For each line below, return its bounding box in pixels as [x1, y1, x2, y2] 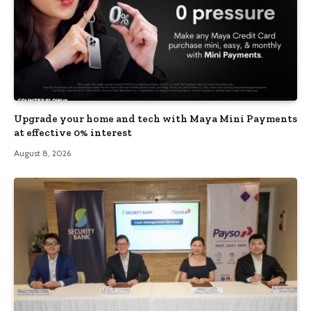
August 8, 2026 [14, 148, 71, 159]
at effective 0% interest [14, 126, 132, 140]
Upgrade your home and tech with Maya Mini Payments [14, 112, 297, 126]
